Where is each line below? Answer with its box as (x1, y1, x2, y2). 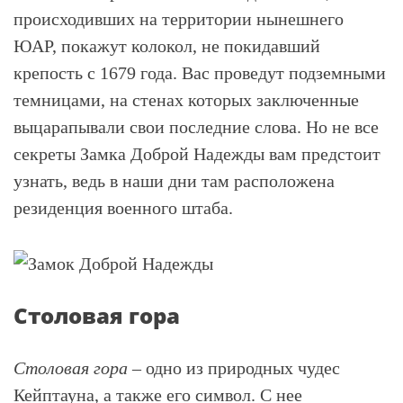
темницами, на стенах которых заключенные (13, 90, 359, 110)
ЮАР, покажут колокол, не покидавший (13, 36, 320, 56)
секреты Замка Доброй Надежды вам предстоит (13, 144, 381, 164)
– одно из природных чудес (128, 358, 340, 379)
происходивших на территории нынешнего (13, 9, 344, 29)
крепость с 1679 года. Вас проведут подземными (13, 63, 386, 83)
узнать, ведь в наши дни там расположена (13, 171, 335, 191)
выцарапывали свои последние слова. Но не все (13, 117, 379, 137)
